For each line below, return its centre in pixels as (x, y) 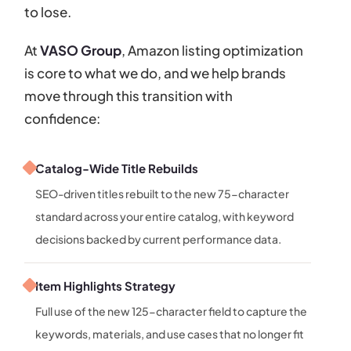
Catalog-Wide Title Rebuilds (117, 168)
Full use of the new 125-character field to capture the (172, 311)
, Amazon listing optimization (213, 50)
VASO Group (81, 50)
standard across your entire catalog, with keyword (165, 216)
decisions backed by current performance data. (159, 239)
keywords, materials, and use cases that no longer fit (170, 333)
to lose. (48, 11)
